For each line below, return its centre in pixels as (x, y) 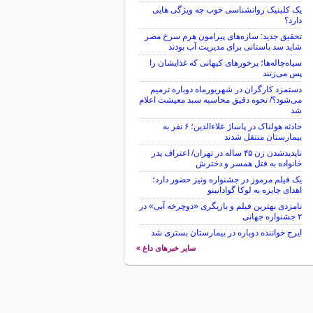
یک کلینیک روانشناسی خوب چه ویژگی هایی (227, 10)
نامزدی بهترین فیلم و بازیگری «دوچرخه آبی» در (220, 206)
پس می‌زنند (282, 73)
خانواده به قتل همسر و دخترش (248, 163)
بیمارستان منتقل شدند (263, 137)
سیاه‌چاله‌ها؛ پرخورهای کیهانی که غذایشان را (225, 63)
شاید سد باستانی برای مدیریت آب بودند (235, 47)
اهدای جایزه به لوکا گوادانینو (254, 190)
